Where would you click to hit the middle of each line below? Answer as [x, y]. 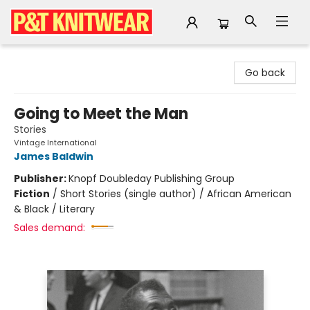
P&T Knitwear [42, 57]
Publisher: [41, 179]
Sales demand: [49, 228]
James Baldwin [54, 156]
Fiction [32, 194]
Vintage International [55, 143]
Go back [265, 73]
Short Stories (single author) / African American [176, 194]
